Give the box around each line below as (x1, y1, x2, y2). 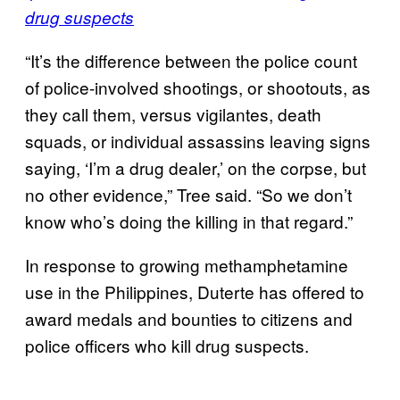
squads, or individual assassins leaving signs (25, 128, 371, 153)
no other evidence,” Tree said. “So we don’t (25, 181, 352, 206)
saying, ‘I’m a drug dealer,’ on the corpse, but (25, 154, 366, 179)
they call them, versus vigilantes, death (25, 101, 321, 126)
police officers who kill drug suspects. (25, 332, 309, 357)
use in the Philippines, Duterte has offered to (25, 279, 364, 304)
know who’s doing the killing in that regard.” (25, 208, 353, 233)
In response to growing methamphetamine (25, 252, 348, 277)
